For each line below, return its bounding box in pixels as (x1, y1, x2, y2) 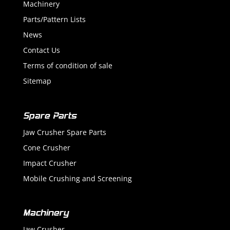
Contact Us (23, 45, 60, 55)
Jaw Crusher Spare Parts (23, 127, 106, 137)
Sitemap (23, 76, 51, 86)
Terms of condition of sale (23, 61, 112, 71)
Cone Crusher (23, 142, 70, 152)
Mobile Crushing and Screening (23, 173, 132, 183)
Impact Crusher (23, 158, 76, 168)
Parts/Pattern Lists (23, 14, 86, 25)
